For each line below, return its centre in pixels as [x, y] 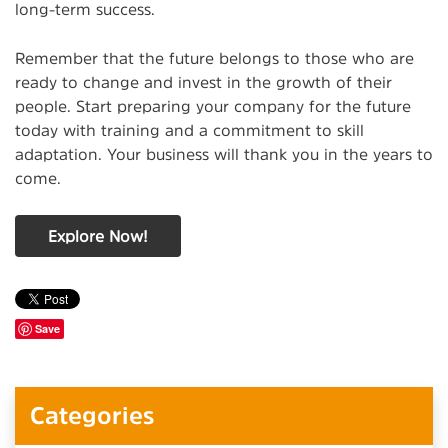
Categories [92, 415]
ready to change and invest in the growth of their [203, 81]
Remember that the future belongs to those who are [214, 57]
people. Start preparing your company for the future [213, 105]
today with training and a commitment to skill [189, 129]
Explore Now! [98, 235]
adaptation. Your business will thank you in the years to [224, 153]
